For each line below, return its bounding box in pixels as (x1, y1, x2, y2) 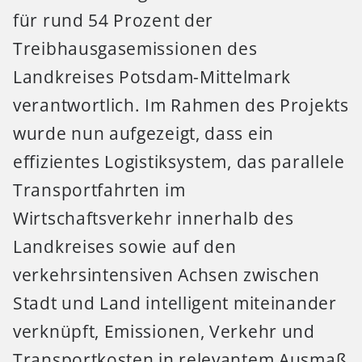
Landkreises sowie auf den (13, 235, 237, 259)
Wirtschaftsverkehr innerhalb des (13, 207, 294, 230)
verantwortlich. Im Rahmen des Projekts (13, 94, 349, 117)
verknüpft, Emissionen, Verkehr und (13, 320, 315, 343)
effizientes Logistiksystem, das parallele (13, 150, 345, 174)
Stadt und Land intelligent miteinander (13, 292, 337, 315)
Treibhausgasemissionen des (13, 37, 258, 61)
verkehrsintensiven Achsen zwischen (13, 263, 320, 287)
